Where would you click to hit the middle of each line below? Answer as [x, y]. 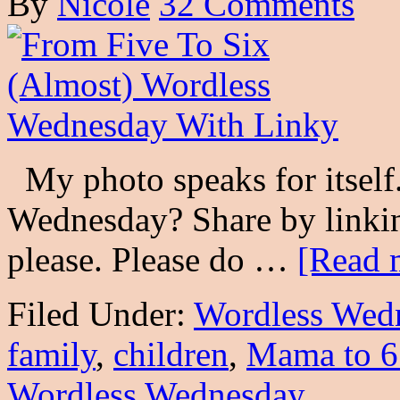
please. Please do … [152, 260]
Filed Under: [100, 314]
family [51, 354]
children [171, 354]
